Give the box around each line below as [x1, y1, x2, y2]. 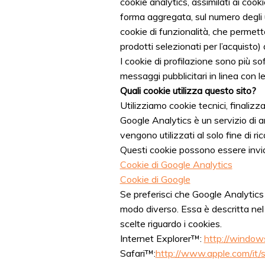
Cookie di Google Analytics [119, 158, 232, 170]
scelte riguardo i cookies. [119, 217, 222, 230]
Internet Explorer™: [119, 232, 204, 244]
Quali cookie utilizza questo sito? [119, 84, 256, 96]
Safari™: [119, 247, 156, 259]
